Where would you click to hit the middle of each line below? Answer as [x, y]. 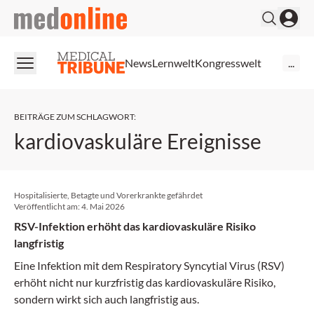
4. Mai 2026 [103, 206]
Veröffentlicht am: [48, 206]
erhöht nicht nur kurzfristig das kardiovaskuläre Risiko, [145, 282]
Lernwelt [173, 62]
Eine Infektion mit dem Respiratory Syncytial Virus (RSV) [149, 265]
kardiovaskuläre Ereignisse [138, 141]
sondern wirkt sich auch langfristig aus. [107, 299]
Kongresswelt [228, 62]
